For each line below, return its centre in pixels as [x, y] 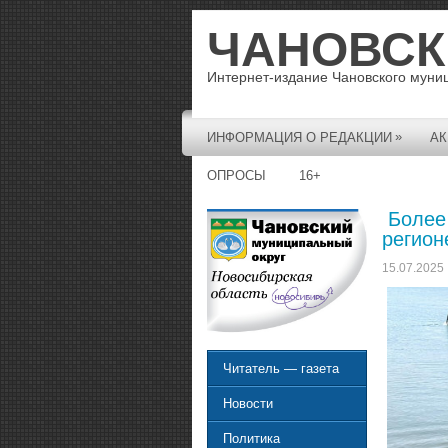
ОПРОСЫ [236, 175]
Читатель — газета [281, 369]
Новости [248, 404]
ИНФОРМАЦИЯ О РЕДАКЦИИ [299, 137]
